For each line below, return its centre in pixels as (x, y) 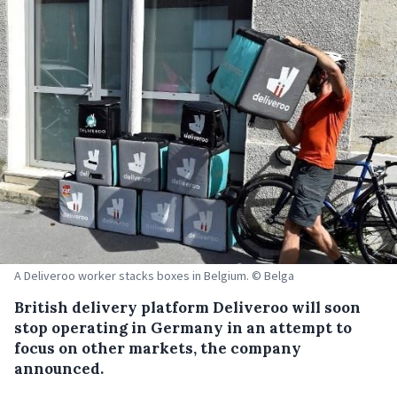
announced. (59, 369)
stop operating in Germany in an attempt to (183, 328)
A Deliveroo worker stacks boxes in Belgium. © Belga (154, 276)
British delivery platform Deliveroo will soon (187, 308)
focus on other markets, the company (158, 349)
